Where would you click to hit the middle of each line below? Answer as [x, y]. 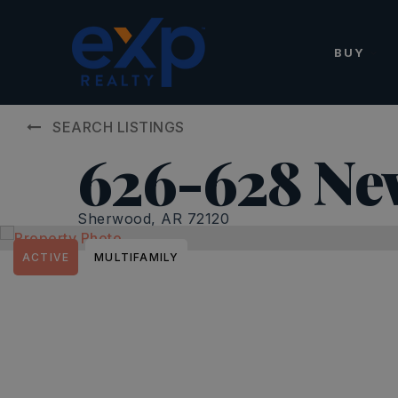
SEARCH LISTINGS [119, 127]
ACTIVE [46, 257]
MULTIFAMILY [137, 257]
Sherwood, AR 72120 [153, 219]
